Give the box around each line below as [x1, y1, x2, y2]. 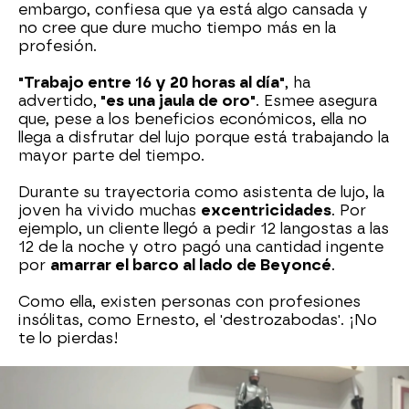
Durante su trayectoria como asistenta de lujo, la [18, 184, 384, 202]
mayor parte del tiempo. [18, 147, 204, 165]
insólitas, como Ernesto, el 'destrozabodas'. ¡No [18, 311, 377, 330]
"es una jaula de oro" [97, 92, 256, 110]
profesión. [18, 37, 97, 56]
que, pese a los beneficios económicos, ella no [18, 110, 367, 129]
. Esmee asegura [256, 92, 377, 110]
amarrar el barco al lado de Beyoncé [50, 257, 331, 275]
